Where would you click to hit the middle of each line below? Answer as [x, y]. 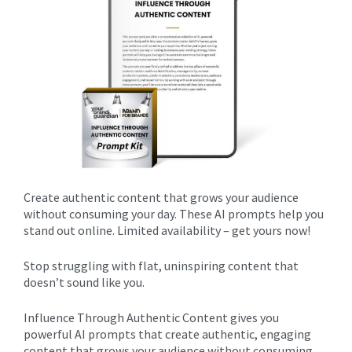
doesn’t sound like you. [84, 282]
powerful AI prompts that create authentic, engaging [167, 334]
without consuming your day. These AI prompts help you [174, 214]
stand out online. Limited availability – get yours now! [167, 230]
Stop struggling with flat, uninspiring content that [161, 266]
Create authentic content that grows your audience [161, 197]
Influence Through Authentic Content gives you [151, 317]
